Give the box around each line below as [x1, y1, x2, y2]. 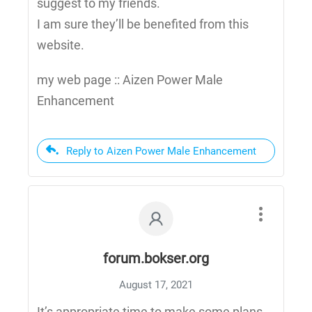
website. [37, 38, 84, 53]
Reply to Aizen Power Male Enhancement [66, 145, 256, 158]
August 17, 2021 [119, 279, 193, 292]
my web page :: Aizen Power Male [37, 72, 223, 88]
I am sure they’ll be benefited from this [37, 17, 249, 32]
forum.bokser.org [103, 250, 209, 267]
